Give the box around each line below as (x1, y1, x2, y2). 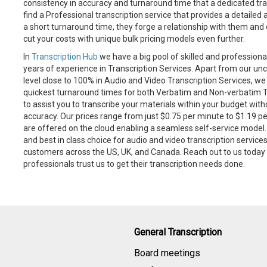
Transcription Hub (31, 52, 98, 61)
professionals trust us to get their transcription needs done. (23, 159, 245, 169)
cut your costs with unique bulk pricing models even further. (23, 34, 245, 44)
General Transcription (134, 226, 222, 238)
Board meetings (134, 247, 200, 259)
